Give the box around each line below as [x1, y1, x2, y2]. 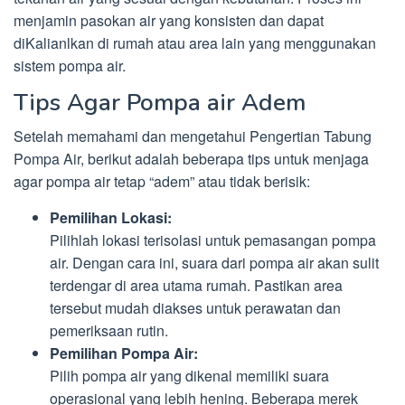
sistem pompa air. [14, 54, 126, 76]
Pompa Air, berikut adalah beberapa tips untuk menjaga [14, 147, 369, 169]
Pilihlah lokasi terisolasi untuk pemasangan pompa [50, 229, 376, 250]
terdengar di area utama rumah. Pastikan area [50, 274, 343, 296]
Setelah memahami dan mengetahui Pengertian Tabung [14, 125, 372, 146]
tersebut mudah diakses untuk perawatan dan [50, 297, 341, 318]
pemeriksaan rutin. [50, 319, 168, 341]
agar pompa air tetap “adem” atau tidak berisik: [14, 170, 310, 192]
